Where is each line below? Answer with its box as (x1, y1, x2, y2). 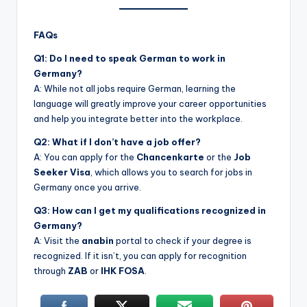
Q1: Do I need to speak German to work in (34, 52, 225, 64)
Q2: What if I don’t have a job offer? (34, 136, 201, 147)
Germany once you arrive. (34, 181, 141, 193)
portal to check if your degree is (114, 234, 251, 246)
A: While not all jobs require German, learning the (34, 82, 236, 94)
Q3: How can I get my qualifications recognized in (34, 204, 266, 216)
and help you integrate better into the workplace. (34, 112, 243, 124)
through (34, 265, 68, 276)
